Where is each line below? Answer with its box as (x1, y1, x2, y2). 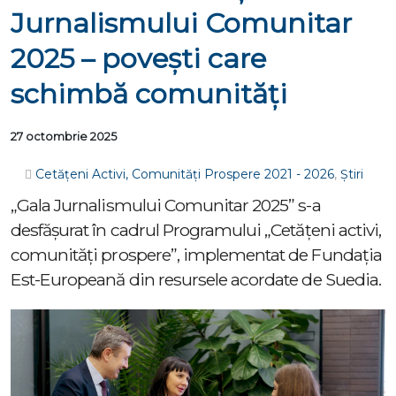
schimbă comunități (11, 77, 287, 110)
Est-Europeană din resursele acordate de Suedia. (11, 269, 381, 290)
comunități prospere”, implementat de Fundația (11, 244, 382, 265)
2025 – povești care (11, 42, 266, 75)
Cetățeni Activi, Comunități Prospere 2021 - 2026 (35, 166, 334, 182)
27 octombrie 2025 (11, 130, 117, 143)
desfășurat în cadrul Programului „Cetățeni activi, (11, 219, 381, 240)
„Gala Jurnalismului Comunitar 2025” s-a (11, 194, 321, 216)
